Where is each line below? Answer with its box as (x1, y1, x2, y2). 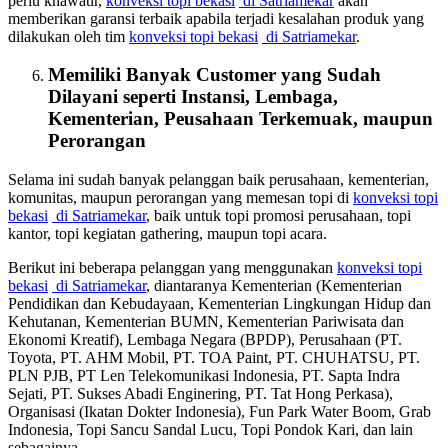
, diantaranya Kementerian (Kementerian (146, 277, 402, 295)
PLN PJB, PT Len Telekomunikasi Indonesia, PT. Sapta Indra (8, 367, 400, 385)
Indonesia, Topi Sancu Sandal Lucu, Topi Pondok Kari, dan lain (8, 421, 413, 439)
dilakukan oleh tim (8, 27, 129, 45)
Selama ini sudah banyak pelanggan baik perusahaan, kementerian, (8, 171, 429, 189)
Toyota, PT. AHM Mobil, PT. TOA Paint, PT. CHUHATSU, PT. (8, 349, 420, 367)
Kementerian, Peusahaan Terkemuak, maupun (48, 108, 433, 130)
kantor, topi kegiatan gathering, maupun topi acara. (8, 225, 327, 243)
